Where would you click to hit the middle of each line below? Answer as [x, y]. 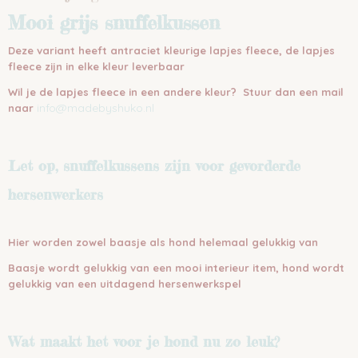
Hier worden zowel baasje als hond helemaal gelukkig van [163, 242]
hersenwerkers [56, 194]
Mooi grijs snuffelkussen [114, 23]
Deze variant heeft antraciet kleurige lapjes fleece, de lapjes [171, 50]
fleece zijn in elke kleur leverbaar [96, 66]
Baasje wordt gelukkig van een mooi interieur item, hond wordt [176, 268]
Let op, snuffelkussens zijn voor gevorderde [154, 165]
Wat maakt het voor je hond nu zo [124, 341]
